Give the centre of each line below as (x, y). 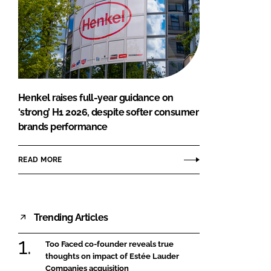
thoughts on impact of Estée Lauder (112, 256)
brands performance (63, 127)
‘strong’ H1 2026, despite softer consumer (109, 113)
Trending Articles (71, 217)
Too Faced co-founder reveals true (109, 244)
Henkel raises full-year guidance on (96, 98)
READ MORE (40, 159)
